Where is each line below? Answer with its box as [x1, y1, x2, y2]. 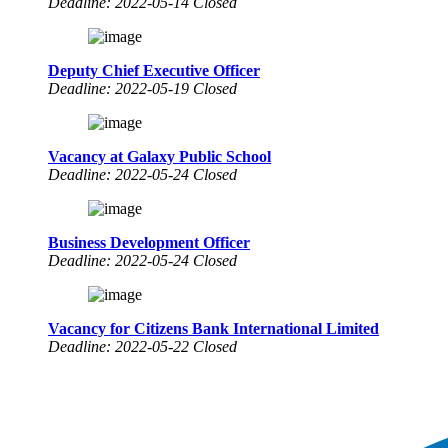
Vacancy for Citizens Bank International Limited [48, 319, 379, 337]
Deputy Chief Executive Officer [48, 61, 260, 79]
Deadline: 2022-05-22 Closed [48, 337, 237, 355]
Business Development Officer [48, 233, 250, 251]
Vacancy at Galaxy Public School [48, 147, 271, 165]
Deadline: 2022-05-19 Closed [48, 79, 237, 97]
